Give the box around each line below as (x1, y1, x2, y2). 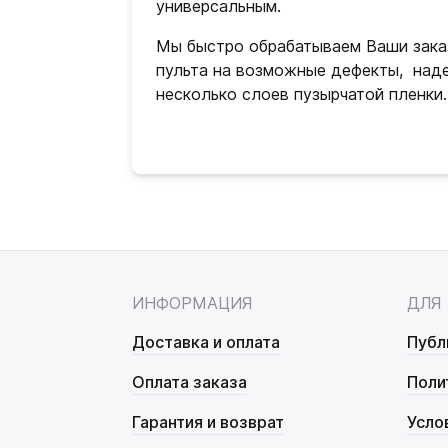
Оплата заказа (132, 372, 247, 392)
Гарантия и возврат (132, 412, 284, 432)
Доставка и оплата (132, 332, 280, 352)
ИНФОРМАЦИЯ (132, 293, 253, 313)
